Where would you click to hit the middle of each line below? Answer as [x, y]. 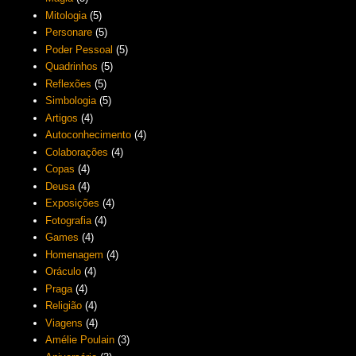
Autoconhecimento [89, 135]
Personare [69, 33]
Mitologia [66, 15]
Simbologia [71, 101]
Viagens [64, 323]
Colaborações [77, 152]
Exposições [73, 203]
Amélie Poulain [80, 340]
